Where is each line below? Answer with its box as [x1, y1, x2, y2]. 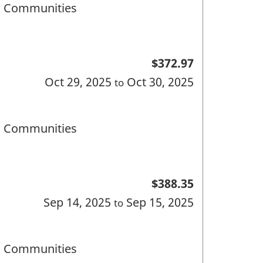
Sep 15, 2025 [123, 194, 194, 210]
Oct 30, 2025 [123, 73, 194, 90]
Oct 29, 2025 [44, 73, 114, 90]
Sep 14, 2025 [43, 194, 114, 210]
